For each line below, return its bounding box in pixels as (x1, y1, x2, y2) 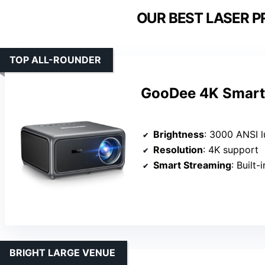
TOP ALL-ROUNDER (9, 54, 101, 66)
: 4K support (203, 143, 258, 156)
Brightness (153, 128, 204, 140)
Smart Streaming (153, 159, 231, 171)
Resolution (153, 143, 203, 156)
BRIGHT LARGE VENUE (9, 247, 115, 259)
